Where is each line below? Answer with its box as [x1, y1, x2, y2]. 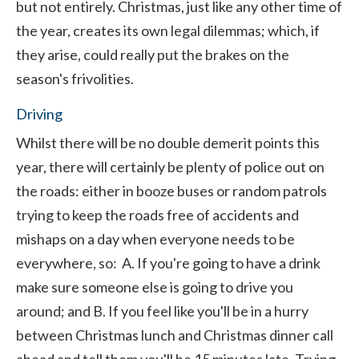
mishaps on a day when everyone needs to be [16, 230, 295, 248]
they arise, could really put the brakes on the [16, 46, 289, 63]
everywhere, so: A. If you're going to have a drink [16, 254, 321, 272]
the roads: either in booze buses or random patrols [16, 182, 327, 200]
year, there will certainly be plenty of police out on [16, 158, 325, 175]
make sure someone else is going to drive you [16, 278, 293, 296]
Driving [16, 105, 63, 123]
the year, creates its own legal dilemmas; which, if [16, 22, 320, 39]
